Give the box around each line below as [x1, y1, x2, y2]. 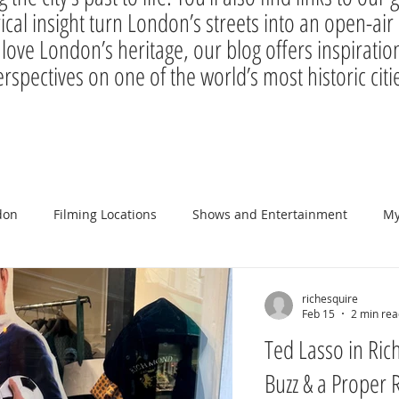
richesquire [302, 290, 358, 305]
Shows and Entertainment [192, 205, 347, 223]
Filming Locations [53, 205, 157, 223]
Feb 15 [302, 306, 335, 321]
